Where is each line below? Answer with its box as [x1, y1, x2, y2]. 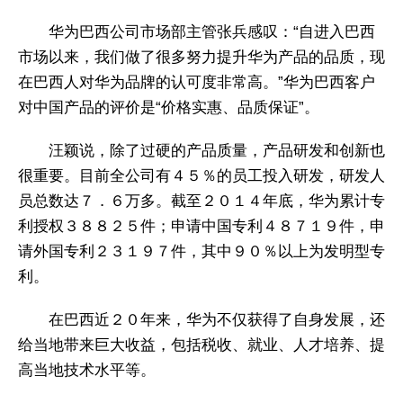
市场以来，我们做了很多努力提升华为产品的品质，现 [18, 48, 385, 66]
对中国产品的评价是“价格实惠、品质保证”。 [18, 98, 319, 116]
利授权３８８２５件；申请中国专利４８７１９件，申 [18, 218, 385, 236]
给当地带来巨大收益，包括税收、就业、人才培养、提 [18, 336, 385, 354]
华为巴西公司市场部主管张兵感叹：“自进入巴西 [49, 22, 375, 40]
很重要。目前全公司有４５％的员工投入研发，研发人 [18, 167, 385, 185]
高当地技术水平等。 [18, 362, 156, 380]
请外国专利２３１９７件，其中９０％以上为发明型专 [18, 243, 385, 261]
